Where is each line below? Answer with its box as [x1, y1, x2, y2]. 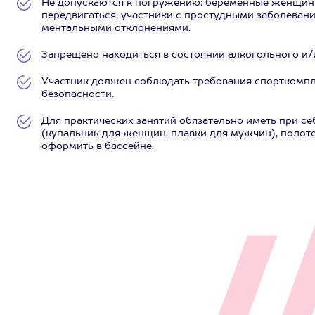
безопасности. [41, 89, 114, 99]
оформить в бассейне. [41, 141, 154, 151]
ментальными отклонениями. [41, 23, 191, 33]
